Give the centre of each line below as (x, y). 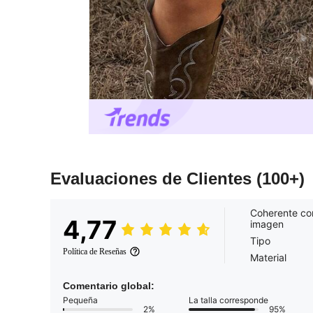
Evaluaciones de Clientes (153, 179)
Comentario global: (109, 286)
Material (268, 258)
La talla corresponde (228, 300)
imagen (267, 224)
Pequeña (80, 300)
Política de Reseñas (95, 252)
